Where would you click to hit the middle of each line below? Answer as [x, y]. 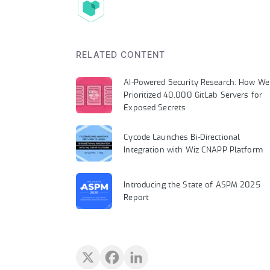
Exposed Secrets [155, 108]
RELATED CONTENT [121, 56]
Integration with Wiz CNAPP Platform [193, 151]
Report [137, 198]
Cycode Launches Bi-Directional [182, 138]
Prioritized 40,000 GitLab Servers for [193, 96]
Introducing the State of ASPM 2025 [192, 186]
